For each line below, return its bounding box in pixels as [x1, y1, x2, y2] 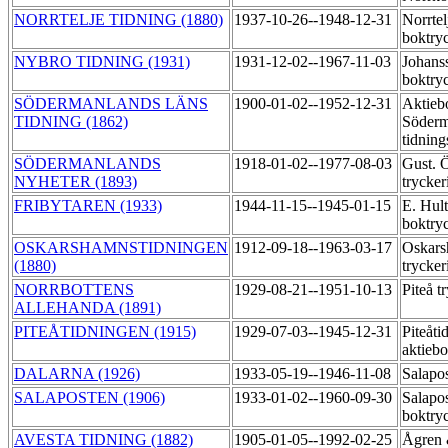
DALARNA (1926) [14, 365, 140, 383]
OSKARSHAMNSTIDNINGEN [14, 239, 228, 257]
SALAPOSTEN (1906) [14, 389, 165, 407]
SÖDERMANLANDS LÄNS [14, 95, 208, 113]
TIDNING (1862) [14, 113, 128, 131]
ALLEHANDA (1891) [14, 299, 161, 317]
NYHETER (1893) [14, 173, 137, 191]
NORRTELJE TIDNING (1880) [14, 11, 223, 29]
